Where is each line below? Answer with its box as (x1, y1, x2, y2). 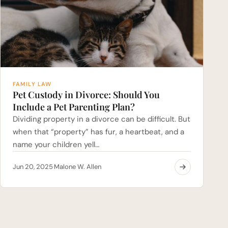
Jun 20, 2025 (13, 162, 53, 171)
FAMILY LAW (13, 80, 51, 88)
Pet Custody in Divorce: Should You (13, 88, 160, 101)
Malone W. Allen (54, 162, 101, 171)
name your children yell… (13, 139, 99, 150)
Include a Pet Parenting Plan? (13, 100, 135, 113)
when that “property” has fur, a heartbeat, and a (13, 126, 184, 137)
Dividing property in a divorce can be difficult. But (13, 113, 190, 124)
